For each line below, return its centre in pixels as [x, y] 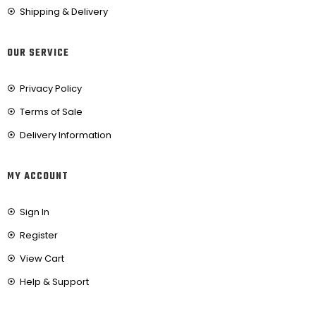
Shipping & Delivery [63, 11]
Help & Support [54, 281]
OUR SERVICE [38, 53]
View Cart [42, 258]
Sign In [34, 212]
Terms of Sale [51, 111]
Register [38, 235]
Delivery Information [65, 135]
